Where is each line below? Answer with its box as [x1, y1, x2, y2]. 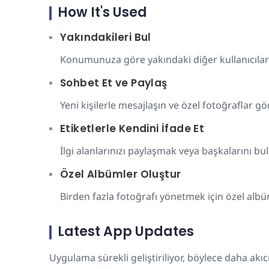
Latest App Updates [58, 222, 194, 241]
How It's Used [58, 3, 147, 22]
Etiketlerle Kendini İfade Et [60, 121, 205, 136]
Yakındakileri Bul [60, 30, 151, 44]
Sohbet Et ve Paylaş [60, 76, 168, 90]
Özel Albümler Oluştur [60, 167, 181, 181]
